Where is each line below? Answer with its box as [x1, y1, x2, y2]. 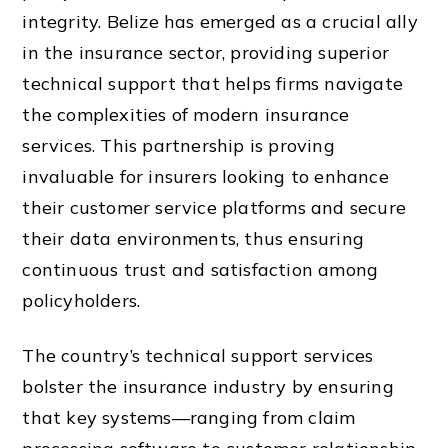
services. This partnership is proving [22, 134, 335, 158]
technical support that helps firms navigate [22, 72, 404, 96]
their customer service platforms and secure [22, 196, 407, 220]
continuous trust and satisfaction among [22, 258, 379, 282]
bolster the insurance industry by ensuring [22, 374, 394, 398]
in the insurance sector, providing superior [22, 41, 390, 65]
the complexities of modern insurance [22, 103, 350, 127]
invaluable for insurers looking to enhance [22, 165, 389, 189]
